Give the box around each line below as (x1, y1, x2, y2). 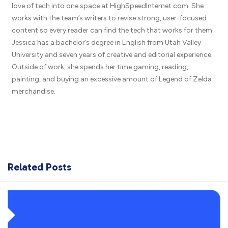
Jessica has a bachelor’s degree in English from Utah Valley (11, 38, 201, 47)
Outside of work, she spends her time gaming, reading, (11, 62, 188, 71)
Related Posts (8, 160, 71, 173)
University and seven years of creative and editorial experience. (11, 50, 213, 59)
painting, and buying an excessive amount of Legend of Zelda (11, 74, 212, 83)
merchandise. (11, 87, 55, 96)
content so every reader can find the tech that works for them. (11, 25, 214, 35)
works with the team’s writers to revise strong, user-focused (11, 13, 207, 22)
